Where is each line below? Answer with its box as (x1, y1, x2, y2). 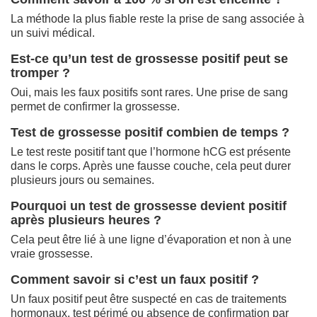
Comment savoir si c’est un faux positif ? (11, 272, 259, 287)
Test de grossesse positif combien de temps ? (11, 125, 289, 139)
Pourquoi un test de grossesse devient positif (11, 198, 287, 213)
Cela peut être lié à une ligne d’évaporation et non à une (11, 233, 292, 246)
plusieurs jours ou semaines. (11, 173, 154, 186)
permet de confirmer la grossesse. (11, 100, 180, 113)
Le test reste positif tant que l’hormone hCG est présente (11, 145, 291, 158)
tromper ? (11, 65, 70, 80)
